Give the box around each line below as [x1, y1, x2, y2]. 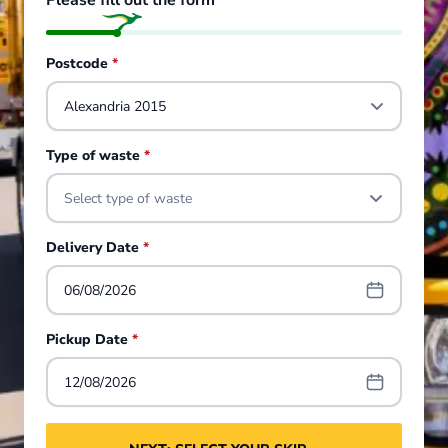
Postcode [46, 54, 112, 73]
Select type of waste [63, 188, 192, 208]
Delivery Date [46, 238, 143, 257]
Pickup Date [46, 330, 132, 349]
